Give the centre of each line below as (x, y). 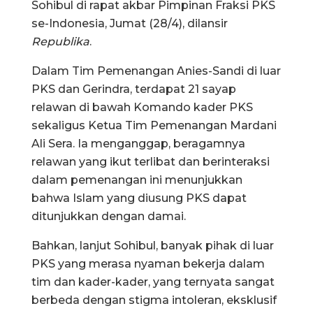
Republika (60, 41)
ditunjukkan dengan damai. (109, 216)
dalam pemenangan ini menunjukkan (137, 180)
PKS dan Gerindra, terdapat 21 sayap (134, 89)
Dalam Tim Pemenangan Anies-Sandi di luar (156, 71)
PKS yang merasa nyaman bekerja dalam (148, 263)
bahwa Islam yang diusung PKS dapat (139, 198)
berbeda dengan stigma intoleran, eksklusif (154, 300)
